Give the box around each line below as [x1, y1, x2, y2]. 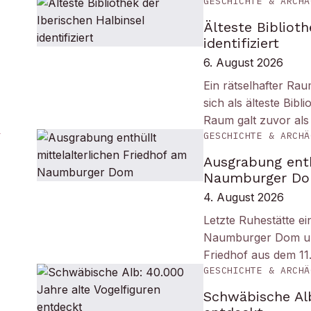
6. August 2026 [203, 56, 284, 69]
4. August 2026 [203, 190, 285, 204]
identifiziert [203, 35, 280, 51]
